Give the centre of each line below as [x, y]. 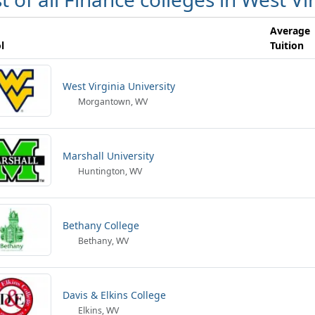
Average [290, 31]
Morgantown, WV [112, 102]
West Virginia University [119, 86]
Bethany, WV [103, 241]
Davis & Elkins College [114, 295]
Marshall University [108, 156]
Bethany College [101, 225]
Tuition [287, 45]
